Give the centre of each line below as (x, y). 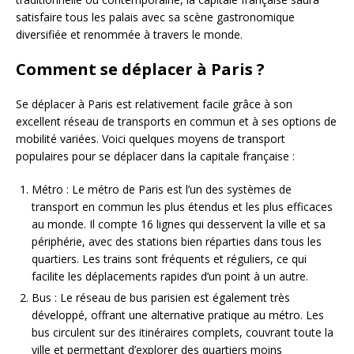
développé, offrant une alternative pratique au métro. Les (178, 315)
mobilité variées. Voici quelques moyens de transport (151, 139)
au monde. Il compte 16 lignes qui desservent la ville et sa (179, 224)
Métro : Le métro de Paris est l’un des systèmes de (162, 190)
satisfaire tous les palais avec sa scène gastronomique (155, 17)
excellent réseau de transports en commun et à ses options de (176, 122)
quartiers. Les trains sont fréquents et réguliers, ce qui (169, 259)
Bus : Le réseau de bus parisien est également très (161, 298)
